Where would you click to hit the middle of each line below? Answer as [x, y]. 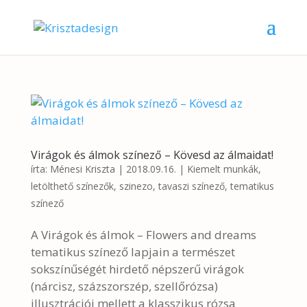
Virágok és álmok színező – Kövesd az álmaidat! [152, 155]
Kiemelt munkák [222, 169]
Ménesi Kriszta [82, 169]
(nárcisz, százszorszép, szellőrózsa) [124, 286]
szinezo [136, 186]
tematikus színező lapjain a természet [133, 252]
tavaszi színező [191, 186]
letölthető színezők [72, 186]
